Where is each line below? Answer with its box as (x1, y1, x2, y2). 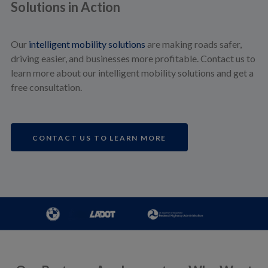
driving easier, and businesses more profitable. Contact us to (10, 53, 255, 65)
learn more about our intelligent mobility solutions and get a (10, 67, 254, 79)
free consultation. (10, 81, 82, 93)
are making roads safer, (145, 38, 242, 50)
